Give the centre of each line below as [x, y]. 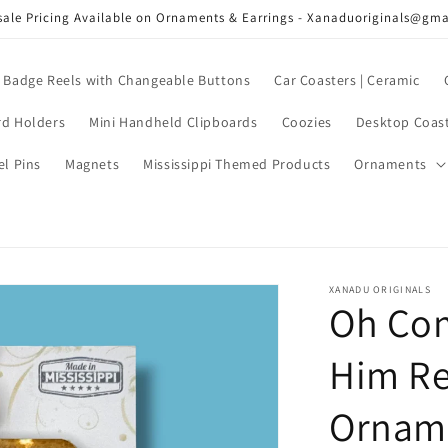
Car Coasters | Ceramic [347, 80]
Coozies [306, 122]
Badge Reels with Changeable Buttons [127, 80]
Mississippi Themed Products [237, 164]
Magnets [92, 164]
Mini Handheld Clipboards [173, 122]
